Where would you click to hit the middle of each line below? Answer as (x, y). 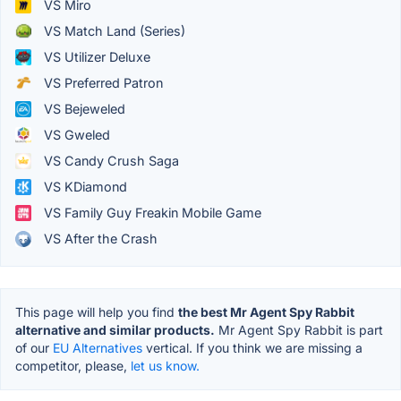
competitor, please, (73, 366)
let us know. (165, 366)
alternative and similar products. (115, 330)
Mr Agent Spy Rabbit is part (299, 330)
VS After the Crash (99, 239)
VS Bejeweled (83, 109)
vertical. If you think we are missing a (252, 348)
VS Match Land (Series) (113, 31)
